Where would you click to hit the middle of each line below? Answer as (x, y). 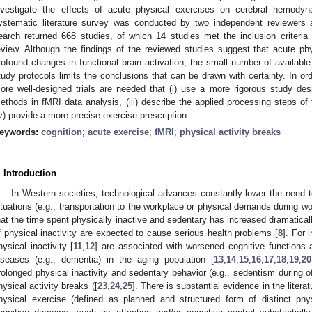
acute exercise (118, 132)
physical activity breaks (230, 132)
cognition (62, 132)
